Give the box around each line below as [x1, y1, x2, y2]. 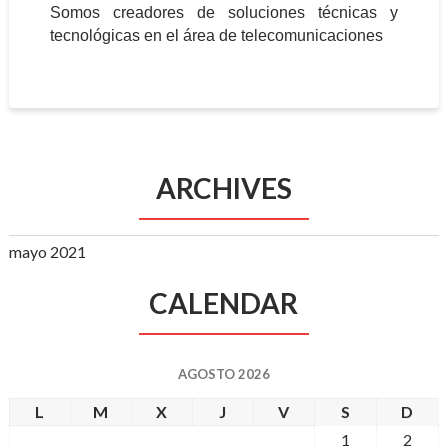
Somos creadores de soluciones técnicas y [49, 4, 399, 21]
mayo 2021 [8, 242, 86, 261]
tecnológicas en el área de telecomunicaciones [49, 27, 383, 44]
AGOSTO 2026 [177, 366, 270, 382]
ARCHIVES [155, 171, 292, 205]
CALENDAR [149, 286, 299, 320]
